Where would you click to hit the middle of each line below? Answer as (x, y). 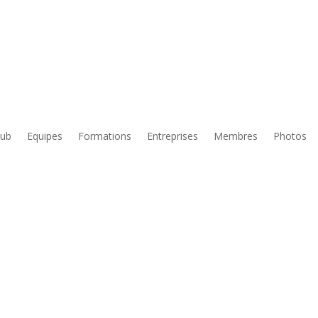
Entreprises (172, 136)
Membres (236, 136)
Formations (105, 136)
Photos (290, 136)
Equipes (45, 136)
